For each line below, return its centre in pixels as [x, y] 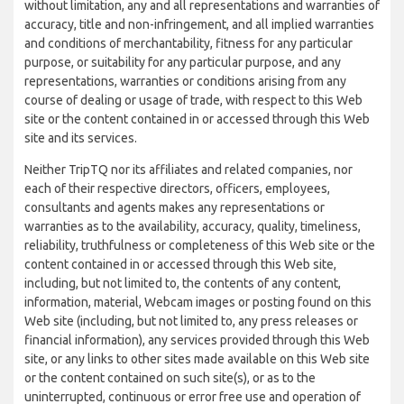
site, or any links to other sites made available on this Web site [197, 359]
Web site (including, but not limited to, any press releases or [191, 321]
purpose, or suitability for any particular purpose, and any [183, 62]
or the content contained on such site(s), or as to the [170, 378]
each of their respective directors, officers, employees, [177, 188]
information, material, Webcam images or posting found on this [198, 302]
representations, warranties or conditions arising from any [185, 81]
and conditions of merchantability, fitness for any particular [188, 43]
